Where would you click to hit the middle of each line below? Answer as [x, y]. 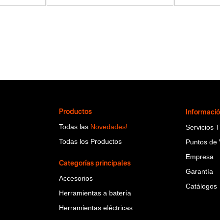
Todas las [74, 126]
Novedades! [109, 126]
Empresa [200, 156]
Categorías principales [95, 163]
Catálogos [202, 186]
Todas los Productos [90, 141]
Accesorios [76, 178]
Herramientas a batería [95, 193]
